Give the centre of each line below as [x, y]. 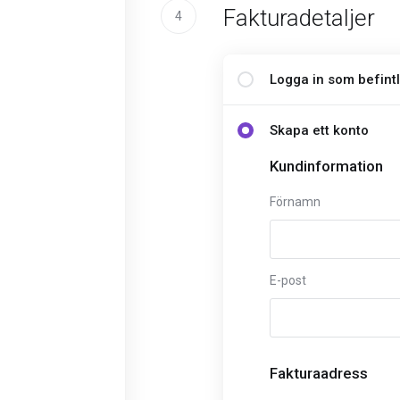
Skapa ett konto [319, 130]
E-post [288, 280]
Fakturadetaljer [299, 18]
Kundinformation [326, 166]
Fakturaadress [319, 373]
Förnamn [295, 202]
